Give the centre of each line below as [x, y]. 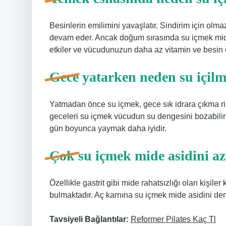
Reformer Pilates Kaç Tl [173, 219]
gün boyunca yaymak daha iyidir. [108, 128]
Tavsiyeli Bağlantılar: [89, 219]
